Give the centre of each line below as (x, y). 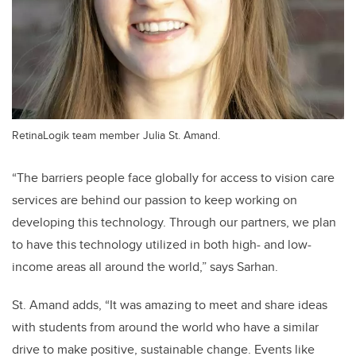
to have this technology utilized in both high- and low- (162, 244)
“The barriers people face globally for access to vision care (173, 177)
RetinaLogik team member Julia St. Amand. (116, 134)
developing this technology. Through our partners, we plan (174, 222)
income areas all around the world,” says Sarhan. (145, 266)
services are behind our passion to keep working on (155, 199)
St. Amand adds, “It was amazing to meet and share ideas (170, 304)
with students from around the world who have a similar (165, 327)
